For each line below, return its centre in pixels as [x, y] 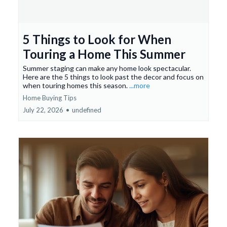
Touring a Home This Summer [104, 54]
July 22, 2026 [43, 110]
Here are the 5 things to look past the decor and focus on [113, 77]
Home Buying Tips [50, 98]
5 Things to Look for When [97, 39]
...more [140, 85]
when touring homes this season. [76, 85]
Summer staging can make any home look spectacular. [107, 68]
